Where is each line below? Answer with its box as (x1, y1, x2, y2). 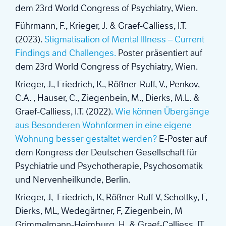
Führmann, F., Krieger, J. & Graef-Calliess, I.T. (15, 20, 187, 32)
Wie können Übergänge (115, 106, 209, 118)
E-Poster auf (157, 133, 207, 145)
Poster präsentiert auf (116, 47, 202, 59)
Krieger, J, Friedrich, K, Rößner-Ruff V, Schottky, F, (15, 192, 207, 203)
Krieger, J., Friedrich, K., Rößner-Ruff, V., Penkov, (15, 79, 200, 90)
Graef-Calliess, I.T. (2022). (15, 106, 115, 118)
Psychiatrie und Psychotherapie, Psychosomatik (15, 160, 203, 172)
